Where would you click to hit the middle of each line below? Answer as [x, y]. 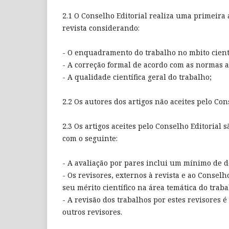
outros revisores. [92, 212]
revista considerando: [101, 28]
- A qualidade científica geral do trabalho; [137, 77]
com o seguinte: [90, 139]
